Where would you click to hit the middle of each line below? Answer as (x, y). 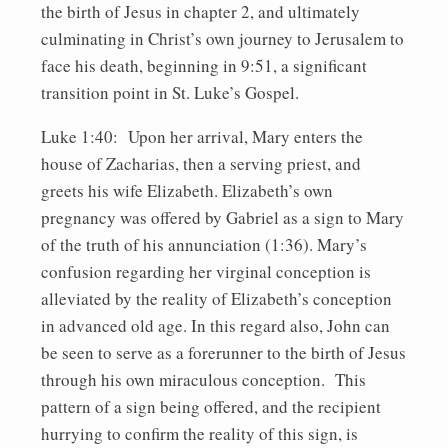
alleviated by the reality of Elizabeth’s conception (216, 298)
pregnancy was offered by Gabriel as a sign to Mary (222, 217)
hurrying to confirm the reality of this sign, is (199, 433)
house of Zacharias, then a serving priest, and (201, 163)
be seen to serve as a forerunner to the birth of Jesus (223, 352)
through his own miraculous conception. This (203, 379)
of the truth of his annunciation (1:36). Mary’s (204, 244)
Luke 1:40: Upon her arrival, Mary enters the (202, 136)
